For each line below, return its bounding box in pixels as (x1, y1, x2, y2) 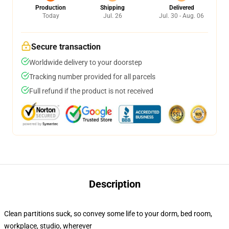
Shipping (100, 4, 125, 11)
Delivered (169, 4, 194, 11)
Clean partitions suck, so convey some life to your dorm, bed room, (4, 210, 212, 218)
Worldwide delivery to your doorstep (29, 58, 142, 66)
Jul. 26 (103, 12, 122, 19)
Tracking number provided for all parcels (29, 73, 155, 81)
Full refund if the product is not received (29, 87, 153, 95)
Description (88, 178, 141, 190)
